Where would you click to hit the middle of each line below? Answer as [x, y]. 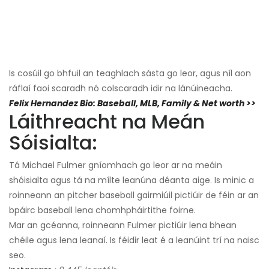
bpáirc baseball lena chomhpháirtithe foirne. [102, 210]
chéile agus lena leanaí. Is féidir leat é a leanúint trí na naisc [134, 240]
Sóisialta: [53, 143]
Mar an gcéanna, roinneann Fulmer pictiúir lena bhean [123, 225]
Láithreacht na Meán [107, 122]
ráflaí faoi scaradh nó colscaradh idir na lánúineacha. [121, 89]
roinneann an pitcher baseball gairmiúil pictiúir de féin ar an [134, 195]
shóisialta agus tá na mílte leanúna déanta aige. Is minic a [131, 180]
